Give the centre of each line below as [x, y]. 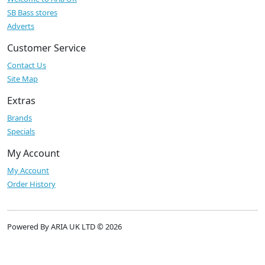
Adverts [21, 26]
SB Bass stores [32, 13]
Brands [20, 118]
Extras [21, 101]
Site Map [22, 79]
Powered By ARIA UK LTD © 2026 [64, 227]
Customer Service [46, 48]
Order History [31, 184]
